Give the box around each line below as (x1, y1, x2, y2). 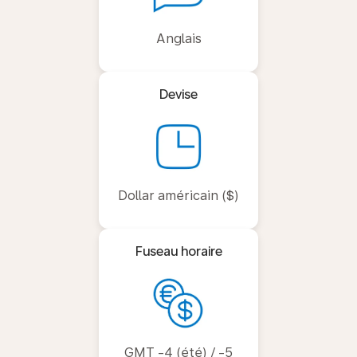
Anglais (155, 30, 202, 46)
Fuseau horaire (135, 243, 222, 259)
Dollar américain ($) (118, 187, 239, 203)
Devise (159, 86, 198, 102)
